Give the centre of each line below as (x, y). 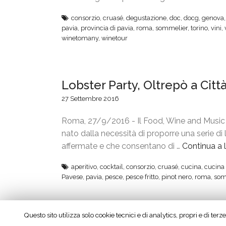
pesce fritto (142, 177)
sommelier (172, 28)
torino (199, 28)
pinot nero (177, 177)
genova (213, 18)
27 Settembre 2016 (90, 99)
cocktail (111, 167)
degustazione (146, 18)
